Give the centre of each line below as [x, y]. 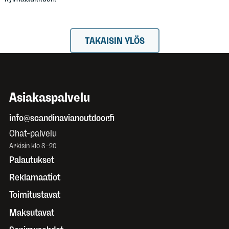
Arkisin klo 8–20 [33, 146]
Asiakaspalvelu [50, 97]
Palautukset [32, 160]
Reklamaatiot [35, 178]
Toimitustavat [35, 195]
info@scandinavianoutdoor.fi [62, 118]
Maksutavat [32, 212]
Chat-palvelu [33, 134]
